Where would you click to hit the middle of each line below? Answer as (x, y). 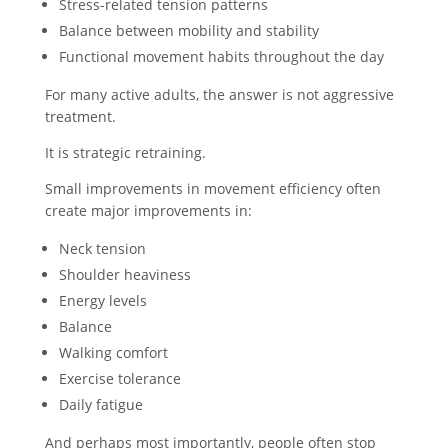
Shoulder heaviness (124, 274)
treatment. (80, 116)
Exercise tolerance (119, 378)
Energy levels (102, 300)
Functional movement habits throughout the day (221, 56)
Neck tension (102, 248)
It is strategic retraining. (125, 152)
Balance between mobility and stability (188, 30)
